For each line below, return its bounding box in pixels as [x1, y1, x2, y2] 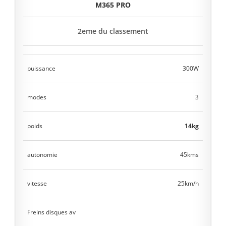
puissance [27, 64, 55, 73]
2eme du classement [78, 26, 148, 36]
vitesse [27, 179, 47, 188]
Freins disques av [27, 208, 76, 216]
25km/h [178, 179, 199, 188]
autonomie [27, 150, 58, 159]
